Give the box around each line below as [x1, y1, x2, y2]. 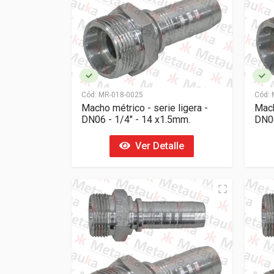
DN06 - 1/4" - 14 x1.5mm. [81, 113, 190, 125]
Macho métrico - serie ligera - [81, 102, 208, 114]
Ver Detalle [130, 140, 185, 152]
